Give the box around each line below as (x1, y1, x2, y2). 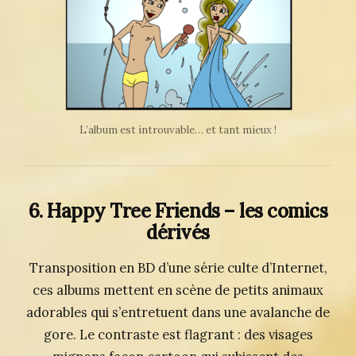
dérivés (146, 220, 210, 246)
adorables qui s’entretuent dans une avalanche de (26, 304, 330, 320)
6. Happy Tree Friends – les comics (28, 199, 328, 224)
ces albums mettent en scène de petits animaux (33, 282, 323, 298)
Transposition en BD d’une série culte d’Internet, (29, 260, 327, 276)
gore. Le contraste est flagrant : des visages (43, 327, 313, 342)
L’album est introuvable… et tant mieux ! (79, 122, 277, 137)
